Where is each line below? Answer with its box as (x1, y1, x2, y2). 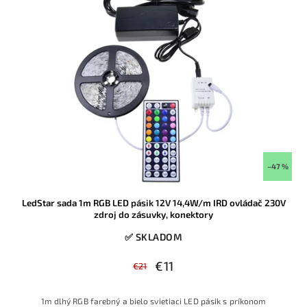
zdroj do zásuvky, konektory (94, 209, 213, 221)
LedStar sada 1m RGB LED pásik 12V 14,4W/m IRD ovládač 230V (21, 197, 286, 209)
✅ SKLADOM (124, 231, 183, 243)
